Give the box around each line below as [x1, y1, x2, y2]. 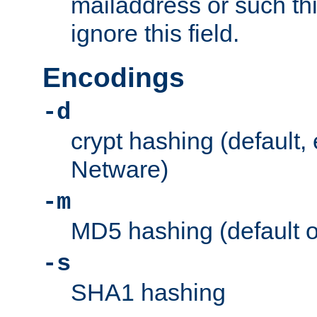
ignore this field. [71, 20, 239, 47]
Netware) [71, 155, 168, 183]
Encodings [42, 62, 185, 93]
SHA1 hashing [71, 278, 226, 306]
